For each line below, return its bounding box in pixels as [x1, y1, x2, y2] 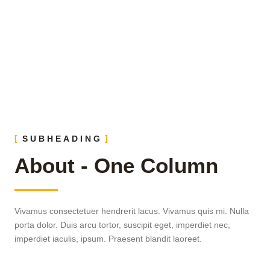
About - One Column [14, 154, 218, 177]
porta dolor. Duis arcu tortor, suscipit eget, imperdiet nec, [14, 220, 230, 230]
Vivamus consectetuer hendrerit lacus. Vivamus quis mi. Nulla [14, 206, 249, 216]
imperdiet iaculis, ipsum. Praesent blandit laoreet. [14, 234, 202, 243]
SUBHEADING [22, 134, 102, 143]
